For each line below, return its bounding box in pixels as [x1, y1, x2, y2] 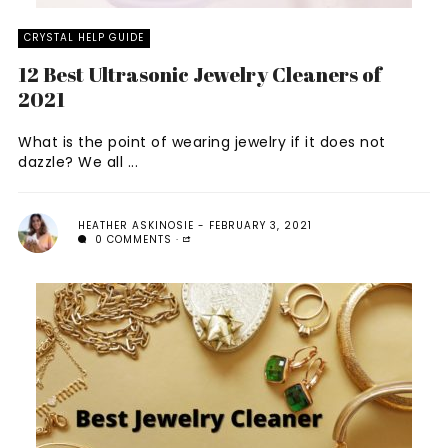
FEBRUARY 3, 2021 [209, 218, 312, 233]
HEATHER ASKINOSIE [78, 218, 194, 233]
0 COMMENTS [91, 232, 172, 247]
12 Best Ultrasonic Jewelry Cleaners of [18, 61, 382, 88]
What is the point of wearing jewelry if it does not [18, 132, 386, 152]
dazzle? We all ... [18, 152, 138, 172]
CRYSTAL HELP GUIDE [24, 30, 144, 45]
